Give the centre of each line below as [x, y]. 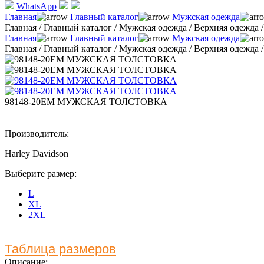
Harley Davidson [37, 153]
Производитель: [37, 133]
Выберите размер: [41, 173]
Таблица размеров [60, 249]
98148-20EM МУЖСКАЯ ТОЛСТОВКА [86, 101]
